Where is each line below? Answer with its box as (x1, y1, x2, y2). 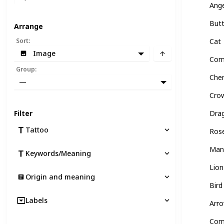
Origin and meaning (25, 171, 95, 181)
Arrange (14, 21, 43, 31)
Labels (25, 195, 47, 205)
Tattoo (25, 124, 48, 134)
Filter (14, 108, 32, 118)
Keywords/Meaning (25, 148, 91, 158)
